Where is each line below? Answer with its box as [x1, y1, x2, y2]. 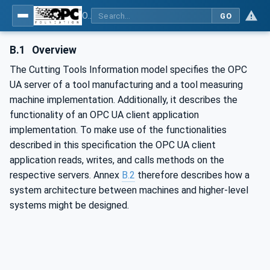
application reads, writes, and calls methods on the [10, 154, 224, 166]
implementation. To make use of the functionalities [10, 124, 227, 136]
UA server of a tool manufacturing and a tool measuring [10, 78, 243, 90]
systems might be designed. [10, 199, 129, 211]
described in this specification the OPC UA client [10, 139, 216, 151]
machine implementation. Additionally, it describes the [10, 93, 237, 105]
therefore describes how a [135, 169, 250, 181]
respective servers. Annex [10, 169, 122, 181]
